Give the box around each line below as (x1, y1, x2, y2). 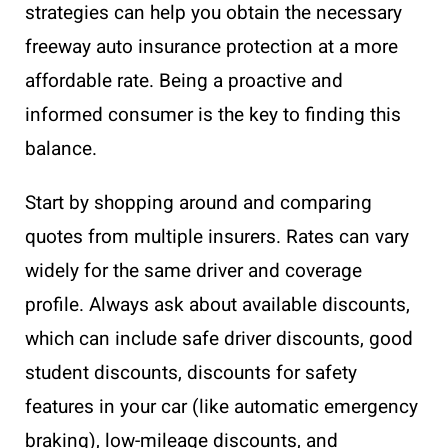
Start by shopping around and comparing (25, 188, 372, 217)
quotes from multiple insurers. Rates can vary (25, 222, 409, 251)
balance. (25, 134, 97, 163)
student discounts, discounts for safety (25, 358, 357, 387)
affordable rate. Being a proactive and (25, 66, 343, 95)
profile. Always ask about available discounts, (25, 290, 410, 319)
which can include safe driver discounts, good (25, 324, 413, 353)
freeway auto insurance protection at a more (25, 32, 398, 61)
